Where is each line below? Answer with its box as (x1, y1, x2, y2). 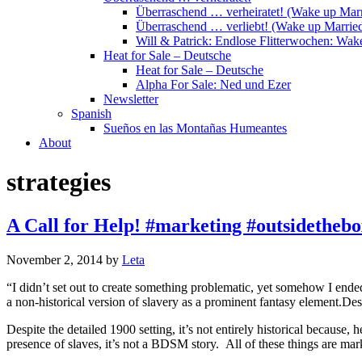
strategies (6, 167, 111, 197)
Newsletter (103, 92, 158, 106)
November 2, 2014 (6, 252, 103, 267)
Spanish (71, 107, 112, 120)
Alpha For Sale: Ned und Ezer (136, 78, 291, 91)
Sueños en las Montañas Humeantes (103, 121, 287, 135)
